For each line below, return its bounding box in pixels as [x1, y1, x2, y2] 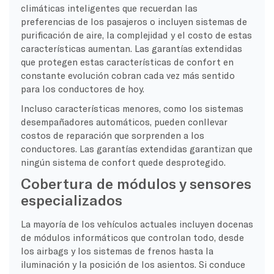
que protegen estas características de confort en [20, 56, 234, 67]
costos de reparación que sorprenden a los [20, 129, 204, 141]
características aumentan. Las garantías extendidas [20, 42, 242, 54]
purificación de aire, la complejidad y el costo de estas [20, 29, 252, 40]
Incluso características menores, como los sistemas [20, 102, 243, 114]
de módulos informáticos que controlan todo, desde [20, 231, 244, 243]
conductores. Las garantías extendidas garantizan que [20, 143, 253, 154]
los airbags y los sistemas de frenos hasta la [20, 245, 213, 256]
